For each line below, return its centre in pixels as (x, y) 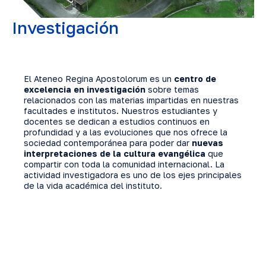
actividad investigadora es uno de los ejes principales (133, 175)
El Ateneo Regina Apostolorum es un (99, 78)
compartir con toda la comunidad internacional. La (124, 164)
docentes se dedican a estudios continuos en (117, 121)
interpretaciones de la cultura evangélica (116, 153)
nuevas (206, 142)
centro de (195, 78)
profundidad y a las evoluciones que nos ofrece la (126, 132)
